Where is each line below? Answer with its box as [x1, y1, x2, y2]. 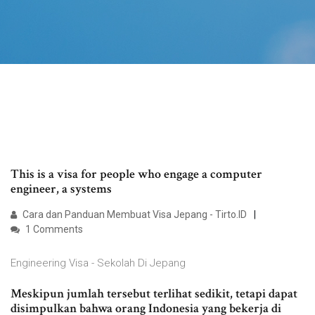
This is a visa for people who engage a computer [11, 166, 262, 183]
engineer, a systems [11, 181, 115, 198]
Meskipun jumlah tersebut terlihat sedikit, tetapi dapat [11, 285, 297, 302]
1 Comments [23, 224, 83, 236]
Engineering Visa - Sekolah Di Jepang [11, 257, 186, 270]
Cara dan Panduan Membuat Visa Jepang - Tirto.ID [20, 209, 247, 221]
